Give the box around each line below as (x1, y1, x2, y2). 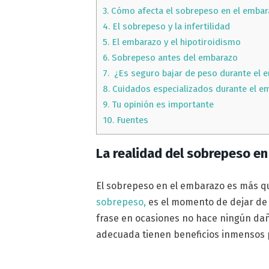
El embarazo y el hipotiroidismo (109, 37, 241, 48)
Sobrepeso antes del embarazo (109, 52, 238, 64)
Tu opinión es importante (109, 99, 214, 110)
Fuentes (114, 115, 149, 126)
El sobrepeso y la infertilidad (110, 21, 231, 32)
